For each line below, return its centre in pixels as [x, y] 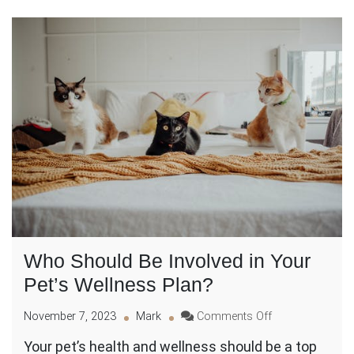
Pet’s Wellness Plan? [119, 285]
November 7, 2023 [70, 317]
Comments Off [234, 317]
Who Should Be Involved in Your [167, 261]
